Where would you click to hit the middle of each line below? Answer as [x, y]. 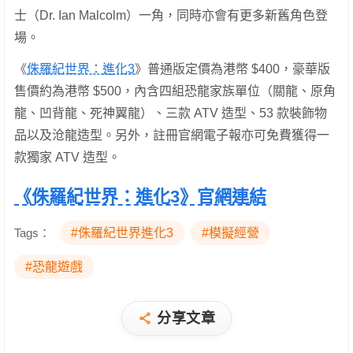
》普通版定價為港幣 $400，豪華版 [232, 69]
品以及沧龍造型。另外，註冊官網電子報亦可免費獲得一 [172, 135]
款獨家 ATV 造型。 [67, 157]
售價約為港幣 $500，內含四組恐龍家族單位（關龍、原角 [175, 91]
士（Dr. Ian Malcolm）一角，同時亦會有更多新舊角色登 [171, 15]
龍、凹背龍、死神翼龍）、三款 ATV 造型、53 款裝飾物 [171, 113]
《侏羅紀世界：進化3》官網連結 [140, 196]
